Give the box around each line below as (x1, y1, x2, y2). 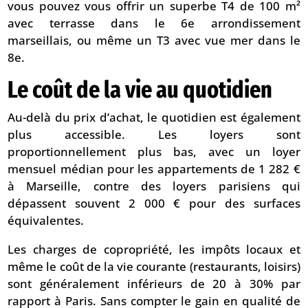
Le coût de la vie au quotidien (8, 75, 273, 104)
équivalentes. (8, 212, 85, 229)
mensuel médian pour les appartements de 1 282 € (8, 161, 300, 177)
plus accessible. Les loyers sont (8, 126, 300, 143)
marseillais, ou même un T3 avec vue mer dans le (8, 32, 300, 49)
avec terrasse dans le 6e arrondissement (8, 15, 300, 32)
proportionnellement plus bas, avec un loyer (8, 144, 300, 160)
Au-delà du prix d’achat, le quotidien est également (8, 109, 300, 126)
